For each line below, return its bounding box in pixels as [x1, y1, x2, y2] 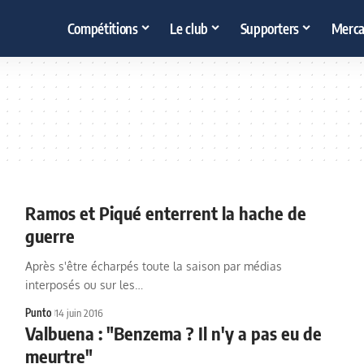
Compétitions [67, 19, 138, 37]
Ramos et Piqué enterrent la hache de [24, 201, 306, 224]
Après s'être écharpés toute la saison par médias [24, 259, 282, 273]
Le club [170, 19, 208, 37]
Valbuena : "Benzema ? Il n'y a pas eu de [24, 322, 322, 344]
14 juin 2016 [54, 306, 103, 319]
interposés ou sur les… [24, 278, 143, 292]
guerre [24, 224, 75, 247]
